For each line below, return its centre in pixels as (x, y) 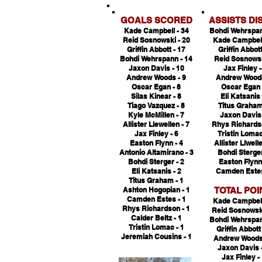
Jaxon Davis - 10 (156, 68)
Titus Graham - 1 (156, 180)
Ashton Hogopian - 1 (156, 190)
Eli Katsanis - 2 (156, 171)
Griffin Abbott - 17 (156, 49)
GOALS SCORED (156, 20)
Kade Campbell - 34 (156, 31)
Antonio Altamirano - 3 (156, 152)
